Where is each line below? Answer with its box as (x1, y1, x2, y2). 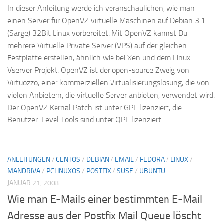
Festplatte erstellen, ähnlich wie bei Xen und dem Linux (7, 53, 190, 63)
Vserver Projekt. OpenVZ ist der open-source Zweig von (7, 65, 189, 75)
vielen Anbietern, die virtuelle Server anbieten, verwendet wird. (7, 90, 215, 100)
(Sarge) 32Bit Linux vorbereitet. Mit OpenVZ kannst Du (7, 28, 187, 38)
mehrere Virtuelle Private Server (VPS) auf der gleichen (7, 41, 187, 51)
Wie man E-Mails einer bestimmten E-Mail (7, 193, 202, 206)
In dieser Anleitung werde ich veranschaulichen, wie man (7, 3, 195, 13)
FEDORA (140, 155, 165, 164)
